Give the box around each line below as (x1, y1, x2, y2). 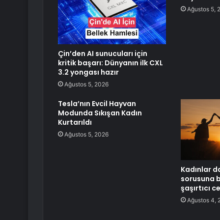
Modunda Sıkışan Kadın (58, 108, 142, 118)
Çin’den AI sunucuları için (58, 49, 147, 59)
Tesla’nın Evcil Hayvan (58, 99, 136, 109)
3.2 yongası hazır (58, 67, 119, 78)
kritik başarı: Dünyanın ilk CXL (58, 58, 163, 68)
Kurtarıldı (58, 117, 92, 128)
